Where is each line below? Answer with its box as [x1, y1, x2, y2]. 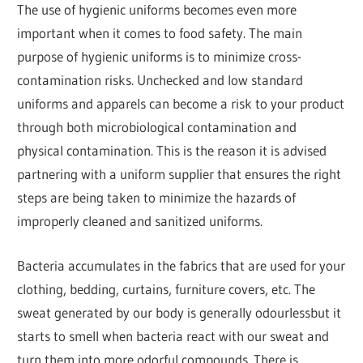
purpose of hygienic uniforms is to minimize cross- [17, 48, 302, 66]
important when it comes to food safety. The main [17, 24, 303, 42]
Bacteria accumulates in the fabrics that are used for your [17, 256, 346, 274]
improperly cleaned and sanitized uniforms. [17, 212, 263, 230]
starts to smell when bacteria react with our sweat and [17, 327, 330, 344]
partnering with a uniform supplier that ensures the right [17, 165, 342, 183]
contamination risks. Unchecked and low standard [17, 71, 304, 89]
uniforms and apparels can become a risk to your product [17, 95, 345, 113]
